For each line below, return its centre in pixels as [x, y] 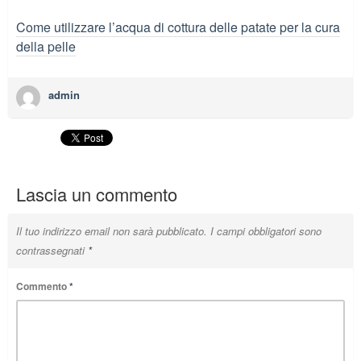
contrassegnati [52, 250]
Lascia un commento [97, 193]
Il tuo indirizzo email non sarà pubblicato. [112, 230]
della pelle [46, 46]
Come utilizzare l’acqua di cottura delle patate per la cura [178, 27]
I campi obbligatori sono [266, 230]
